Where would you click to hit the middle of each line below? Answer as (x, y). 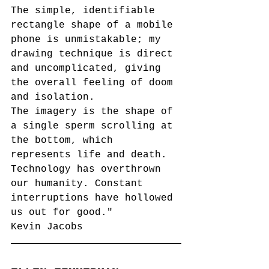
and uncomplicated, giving (89, 68)
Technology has (56, 169)
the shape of (140, 111)
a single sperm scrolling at (95, 126)
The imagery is (56, 111)
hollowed (152, 198)
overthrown (131, 169)
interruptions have (68, 198)
